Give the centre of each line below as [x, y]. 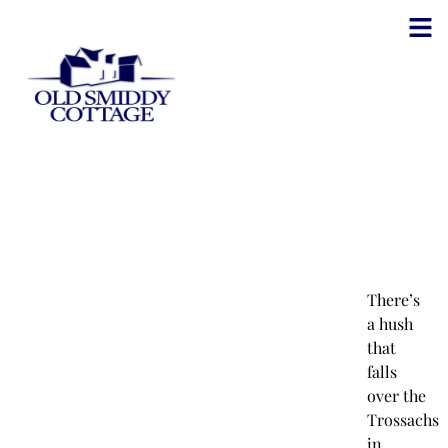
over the [396, 395]
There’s [393, 299]
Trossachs [402, 419]
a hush [389, 323]
